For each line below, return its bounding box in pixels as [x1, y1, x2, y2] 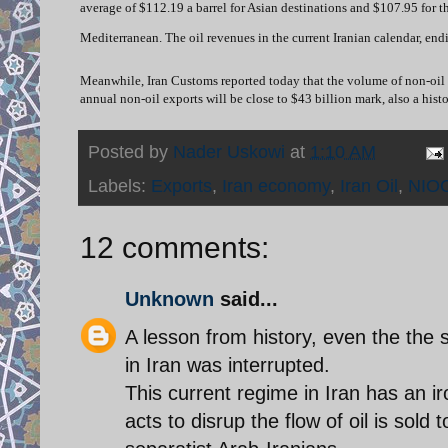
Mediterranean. [80, 29, 165, 45]
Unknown [125, 287, 214, 310]
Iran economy [222, 175, 330, 196]
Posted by [88, 141, 173, 162]
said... [214, 287, 278, 310]
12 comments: [80, 230, 269, 264]
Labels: [88, 175, 151, 196]
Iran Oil [340, 175, 398, 196]
